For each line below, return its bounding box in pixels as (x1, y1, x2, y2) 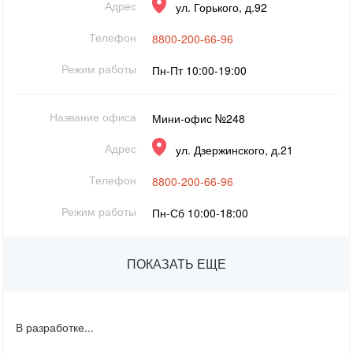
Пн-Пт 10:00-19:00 (152, 62, 247, 78)
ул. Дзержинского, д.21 (176, 142, 294, 158)
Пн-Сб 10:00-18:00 (152, 205, 249, 221)
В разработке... (16, 319, 94, 335)
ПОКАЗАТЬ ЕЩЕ (127, 255, 226, 273)
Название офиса (50, 109, 137, 124)
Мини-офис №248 (152, 110, 246, 126)
